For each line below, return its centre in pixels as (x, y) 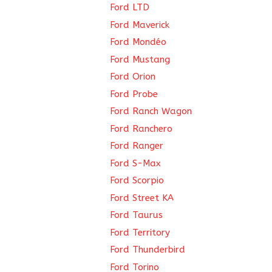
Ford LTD (130, 7)
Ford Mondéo (138, 42)
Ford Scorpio (137, 180)
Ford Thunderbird (148, 250)
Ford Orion (133, 76)
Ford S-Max (135, 163)
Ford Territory (140, 232)
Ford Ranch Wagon (151, 111)
